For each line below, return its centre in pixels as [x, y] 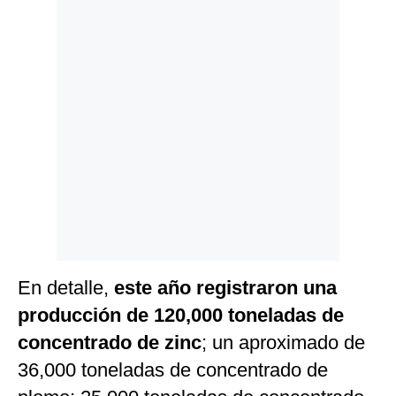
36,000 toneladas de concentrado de [173, 370]
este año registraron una [225, 288]
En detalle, [66, 288]
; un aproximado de [283, 343]
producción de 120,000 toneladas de [181, 316]
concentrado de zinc [110, 343]
